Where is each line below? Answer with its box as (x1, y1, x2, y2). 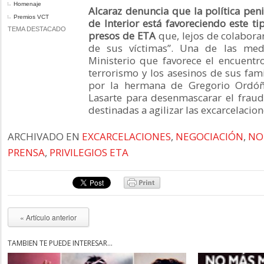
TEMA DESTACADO (8, 25, 66, 32)
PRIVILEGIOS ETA (49, 146, 128, 159)
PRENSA (8, 146, 45, 159)
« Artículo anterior (20, 212, 77, 222)
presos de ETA (88, 29, 156, 42)
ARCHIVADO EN (8, 130, 82, 143)
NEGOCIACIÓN (176, 130, 243, 143)
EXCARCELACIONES (82, 130, 171, 143)
